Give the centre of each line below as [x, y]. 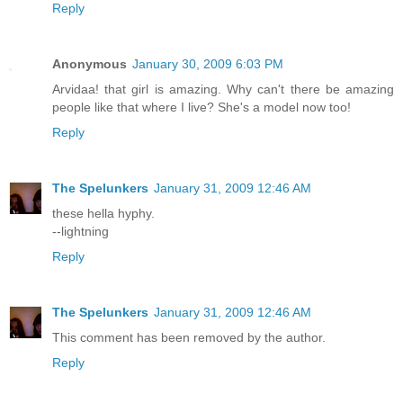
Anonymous [90, 63]
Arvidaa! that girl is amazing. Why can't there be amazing [223, 89]
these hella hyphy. [103, 213]
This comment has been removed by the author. [189, 337]
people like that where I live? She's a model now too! [201, 107]
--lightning [81, 231]
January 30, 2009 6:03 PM [208, 63]
